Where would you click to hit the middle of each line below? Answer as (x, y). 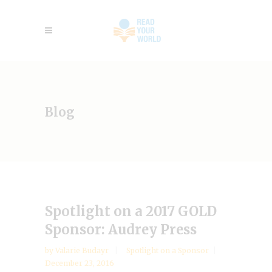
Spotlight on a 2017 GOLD (131, 211)
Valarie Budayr (83, 250)
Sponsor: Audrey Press (121, 229)
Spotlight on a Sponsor (168, 250)
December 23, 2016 (80, 263)
